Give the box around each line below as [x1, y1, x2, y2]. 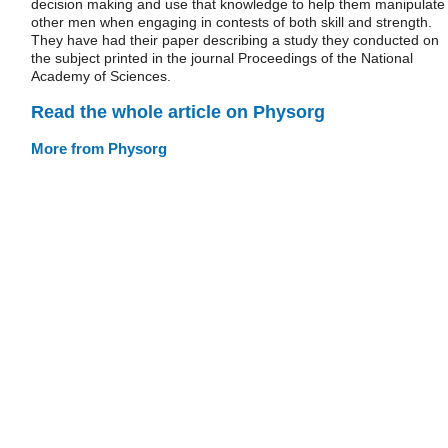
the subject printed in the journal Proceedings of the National [31, 50, 413, 66]
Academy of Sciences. [31, 68, 171, 84]
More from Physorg [31, 139, 167, 157]
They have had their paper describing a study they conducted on [31, 32, 439, 48]
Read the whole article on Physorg [31, 101, 325, 122]
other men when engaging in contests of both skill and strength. [31, 14, 432, 30]
